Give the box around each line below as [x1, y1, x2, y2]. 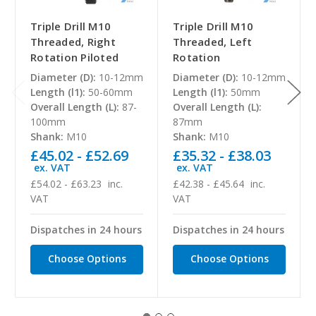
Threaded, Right [30, 35, 116, 49]
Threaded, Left [173, 35, 253, 49]
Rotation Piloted [30, 50, 119, 65]
